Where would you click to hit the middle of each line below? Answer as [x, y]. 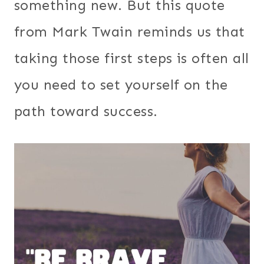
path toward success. [90, 111]
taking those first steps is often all [132, 58]
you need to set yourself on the [121, 84]
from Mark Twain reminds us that [130, 31]
